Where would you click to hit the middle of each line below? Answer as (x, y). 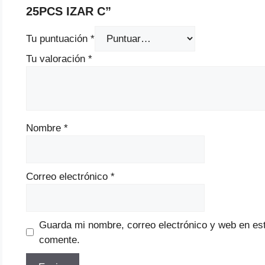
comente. (59, 240)
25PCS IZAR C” (69, 11)
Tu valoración (57, 59)
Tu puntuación (58, 38)
